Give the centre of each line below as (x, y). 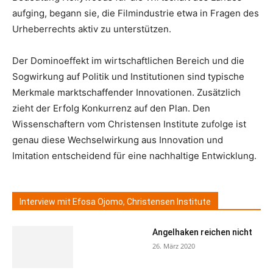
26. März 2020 (174, 246)
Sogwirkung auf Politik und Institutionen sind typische (128, 76)
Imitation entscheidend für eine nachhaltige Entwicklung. (134, 156)
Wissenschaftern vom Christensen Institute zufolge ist (129, 124)
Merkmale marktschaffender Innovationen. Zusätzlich (126, 92)
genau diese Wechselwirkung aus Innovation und (118, 140)
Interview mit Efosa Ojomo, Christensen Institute (115, 202)
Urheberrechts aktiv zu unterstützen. (92, 29)
